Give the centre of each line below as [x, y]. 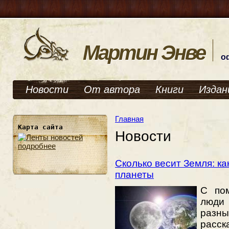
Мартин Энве [144, 53]
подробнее [37, 146]
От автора [112, 89]
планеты [134, 175]
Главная [129, 119]
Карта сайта [40, 127]
